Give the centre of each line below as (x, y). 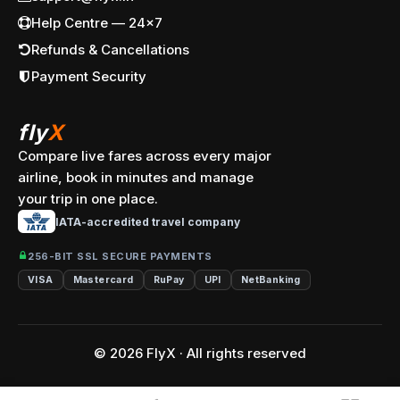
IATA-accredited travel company (148, 221)
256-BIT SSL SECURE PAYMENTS (120, 256)
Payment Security (89, 76)
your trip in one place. (88, 199)
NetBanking (271, 279)
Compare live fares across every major (145, 156)
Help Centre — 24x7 (97, 23)
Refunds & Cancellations (110, 50)
